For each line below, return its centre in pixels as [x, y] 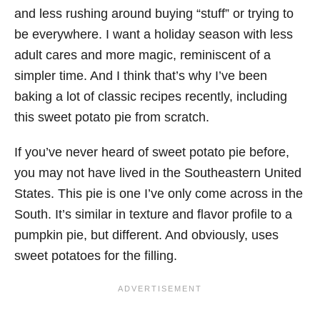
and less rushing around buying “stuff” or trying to [154, 13]
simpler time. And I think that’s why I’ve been [141, 75]
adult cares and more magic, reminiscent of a [142, 55]
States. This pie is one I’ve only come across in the [159, 193]
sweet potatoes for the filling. [96, 255]
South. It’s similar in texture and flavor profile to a [153, 214]
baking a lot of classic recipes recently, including [151, 96]
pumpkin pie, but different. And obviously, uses [146, 235]
